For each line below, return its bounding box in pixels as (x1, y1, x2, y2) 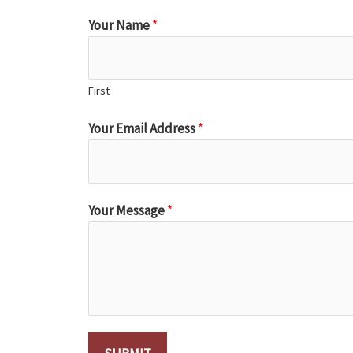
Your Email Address (88, 120, 198, 138)
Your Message (88, 201, 167, 219)
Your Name (88, 16, 152, 34)
